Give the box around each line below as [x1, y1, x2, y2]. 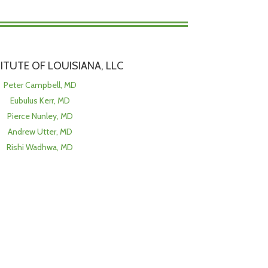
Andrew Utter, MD [7, 126, 72, 137]
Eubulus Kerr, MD [10, 95, 70, 106]
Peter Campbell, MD [3, 79, 77, 90]
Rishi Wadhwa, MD [7, 141, 74, 153]
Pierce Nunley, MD [7, 110, 73, 121]
